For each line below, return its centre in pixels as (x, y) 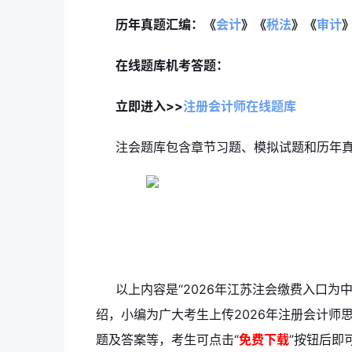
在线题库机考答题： (172, 66)
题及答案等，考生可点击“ (167, 340)
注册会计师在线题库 (240, 106)
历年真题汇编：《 (166, 25)
